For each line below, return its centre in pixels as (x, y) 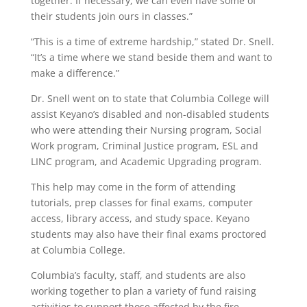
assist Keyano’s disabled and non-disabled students (150, 114)
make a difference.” (75, 73)
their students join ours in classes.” (111, 16)
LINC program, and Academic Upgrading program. (146, 161)
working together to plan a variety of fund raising (143, 291)
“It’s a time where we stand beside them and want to (151, 57)
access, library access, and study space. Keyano (140, 218)
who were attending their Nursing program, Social (146, 130)
